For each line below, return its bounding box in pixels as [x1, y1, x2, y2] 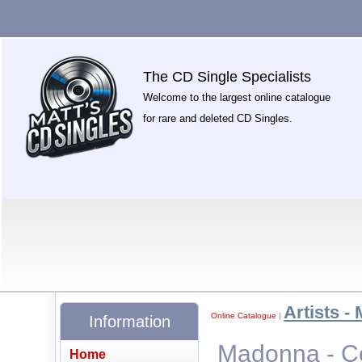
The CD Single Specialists [143, 69, 312, 85]
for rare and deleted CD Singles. [143, 112, 293, 124]
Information [88, 312, 170, 330]
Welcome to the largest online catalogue [143, 91, 331, 103]
